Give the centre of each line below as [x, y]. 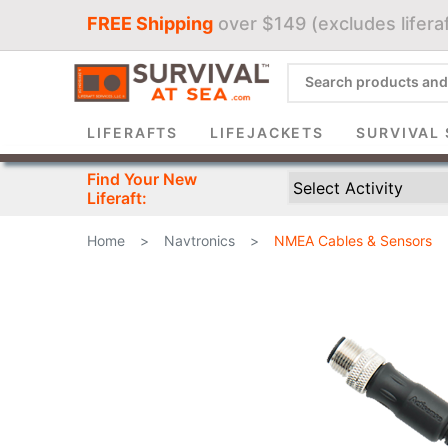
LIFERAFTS [133, 132]
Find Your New [142, 179]
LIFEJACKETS [267, 132]
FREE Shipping [150, 23]
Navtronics [199, 240]
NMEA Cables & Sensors [353, 240]
